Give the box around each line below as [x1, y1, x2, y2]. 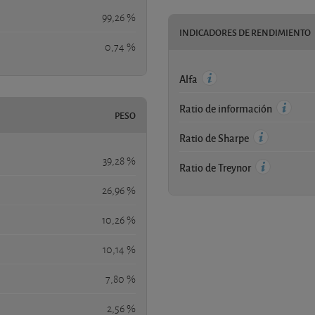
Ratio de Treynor [179, 160, 253, 174]
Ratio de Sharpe [179, 130, 251, 145]
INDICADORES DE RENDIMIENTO [179, 25, 311, 39]
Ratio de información [179, 101, 274, 115]
